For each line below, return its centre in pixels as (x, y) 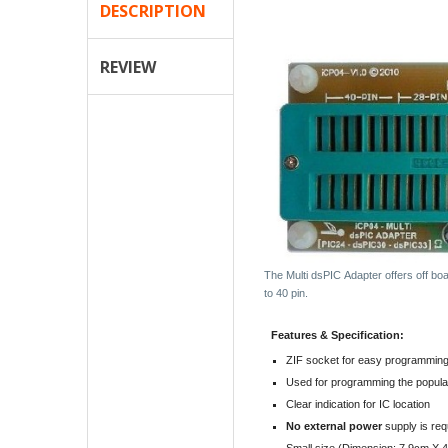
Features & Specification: (338, 334)
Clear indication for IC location (357, 404)
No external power (333, 426)
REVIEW (128, 67)
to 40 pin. (285, 293)
